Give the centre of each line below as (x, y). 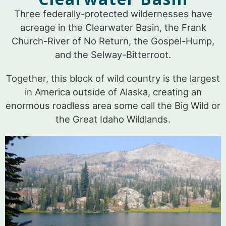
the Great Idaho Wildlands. (113, 119)
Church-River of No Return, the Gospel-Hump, (113, 41)
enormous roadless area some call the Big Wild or (113, 106)
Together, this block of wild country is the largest (113, 78)
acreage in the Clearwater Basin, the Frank (113, 27)
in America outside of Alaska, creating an (113, 92)
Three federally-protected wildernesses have (113, 14)
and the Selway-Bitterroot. (113, 55)
